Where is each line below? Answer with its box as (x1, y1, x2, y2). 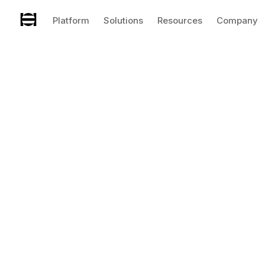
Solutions (104, 15, 143, 26)
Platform (53, 15, 89, 26)
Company (216, 15, 258, 26)
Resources (157, 15, 202, 26)
